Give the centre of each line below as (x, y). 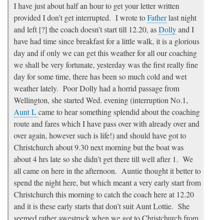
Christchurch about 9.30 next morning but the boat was (99, 147)
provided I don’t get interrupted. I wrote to (81, 18)
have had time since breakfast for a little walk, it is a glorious (107, 41)
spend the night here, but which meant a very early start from (107, 183)
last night (181, 18)
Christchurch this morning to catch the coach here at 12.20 (104, 194)
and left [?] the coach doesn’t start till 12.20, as (86, 29)
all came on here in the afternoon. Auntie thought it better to (107, 171)
